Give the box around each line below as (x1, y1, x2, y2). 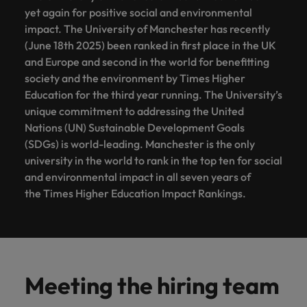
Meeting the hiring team (25, 270, 280, 300)
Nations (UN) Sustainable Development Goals (25, 120, 245, 134)
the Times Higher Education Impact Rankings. (25, 186, 248, 200)
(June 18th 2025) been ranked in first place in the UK (25, 38, 276, 52)
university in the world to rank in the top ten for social (25, 153, 282, 167)
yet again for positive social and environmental (25, 5, 252, 19)
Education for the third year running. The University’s (25, 87, 282, 101)
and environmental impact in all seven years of (25, 169, 251, 184)
